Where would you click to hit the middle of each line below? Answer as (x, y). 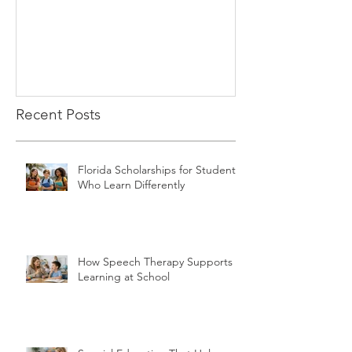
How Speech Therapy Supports (155, 261)
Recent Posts (58, 114)
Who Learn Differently (131, 184)
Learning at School (124, 276)
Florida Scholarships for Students (159, 169)
